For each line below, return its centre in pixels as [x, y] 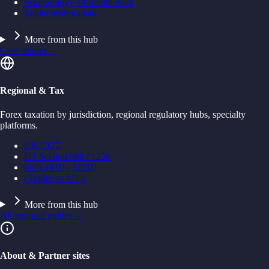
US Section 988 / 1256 [67, 156]
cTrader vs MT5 [55, 178]
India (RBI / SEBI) [60, 167]
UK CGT [42, 145]
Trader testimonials [60, 13]
